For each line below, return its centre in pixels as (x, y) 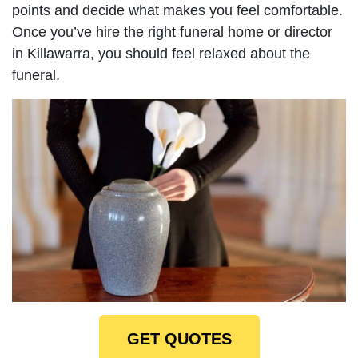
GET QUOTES (179, 338)
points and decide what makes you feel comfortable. (177, 10)
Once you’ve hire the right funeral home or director (172, 32)
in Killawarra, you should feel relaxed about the (161, 53)
